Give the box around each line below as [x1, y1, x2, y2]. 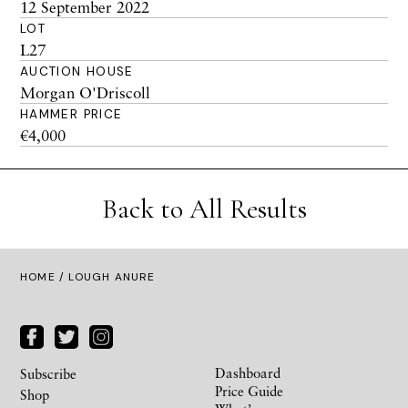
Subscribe [20, 364, 76, 382]
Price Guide [215, 382, 283, 399]
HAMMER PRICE [20, 107, 123, 122]
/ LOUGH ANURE [55, 270, 156, 284]
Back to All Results [101, 192, 307, 226]
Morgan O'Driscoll [20, 83, 150, 102]
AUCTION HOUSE [20, 64, 134, 79]
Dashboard [215, 363, 280, 381]
